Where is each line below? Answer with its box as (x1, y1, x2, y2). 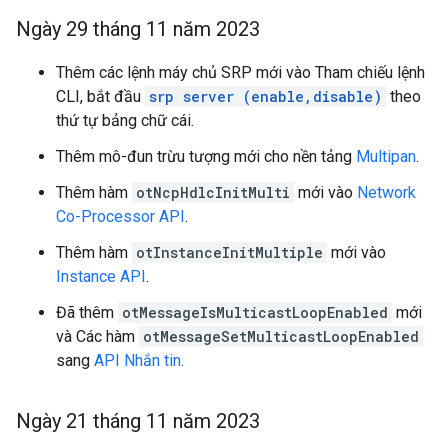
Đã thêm (56, 303, 118, 322)
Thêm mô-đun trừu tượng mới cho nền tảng (56, 147, 356, 166)
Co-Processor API (56, 207, 185, 226)
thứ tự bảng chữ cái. (56, 111, 194, 130)
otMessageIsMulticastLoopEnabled (122, 303, 388, 322)
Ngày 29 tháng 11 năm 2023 (16, 17, 260, 41)
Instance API (56, 267, 146, 286)
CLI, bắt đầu (56, 87, 145, 106)
